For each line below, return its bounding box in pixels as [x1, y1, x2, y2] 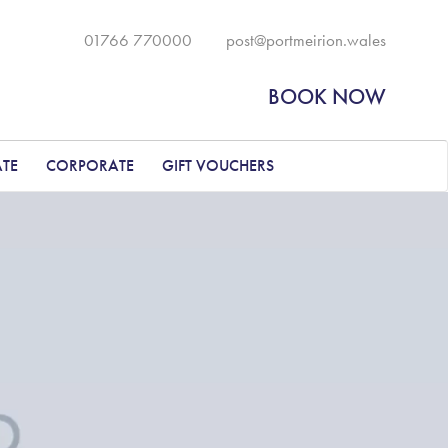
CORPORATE [46, 156, 134, 175]
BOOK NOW [267, 83, 386, 110]
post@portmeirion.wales [225, 30, 386, 50]
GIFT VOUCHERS [162, 156, 274, 175]
